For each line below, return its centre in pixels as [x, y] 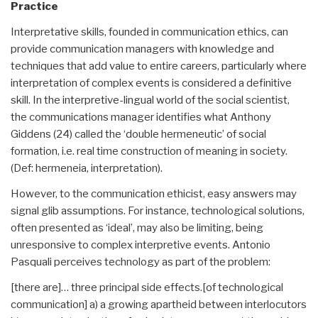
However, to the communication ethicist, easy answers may [154, 193]
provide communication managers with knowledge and [142, 49]
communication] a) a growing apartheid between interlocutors [159, 304]
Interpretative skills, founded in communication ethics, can [149, 32]
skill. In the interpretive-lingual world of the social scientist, [150, 100]
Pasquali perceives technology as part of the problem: [141, 262]
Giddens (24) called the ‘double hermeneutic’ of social [138, 134]
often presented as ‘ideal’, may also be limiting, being [137, 227]
